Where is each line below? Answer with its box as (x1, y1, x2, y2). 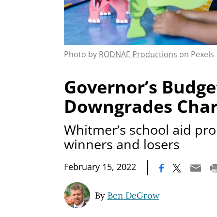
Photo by (64, 48, 99, 60)
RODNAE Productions (99, 48, 177, 60)
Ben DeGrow (107, 190, 159, 201)
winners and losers (64, 135, 180, 154)
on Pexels (177, 48, 214, 60)
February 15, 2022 (64, 161, 136, 173)
